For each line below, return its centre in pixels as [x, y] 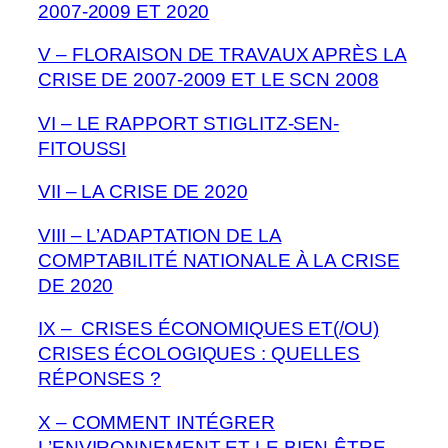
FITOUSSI [82, 148]
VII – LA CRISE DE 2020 [143, 192]
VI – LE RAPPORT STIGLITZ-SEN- [189, 123]
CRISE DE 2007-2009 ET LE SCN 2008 [208, 80]
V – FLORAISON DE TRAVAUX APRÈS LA [222, 55]
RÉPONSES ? [100, 379]
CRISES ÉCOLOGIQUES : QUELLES [199, 354]
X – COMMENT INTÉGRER [156, 422]
